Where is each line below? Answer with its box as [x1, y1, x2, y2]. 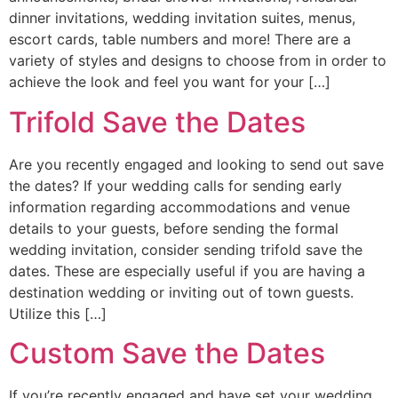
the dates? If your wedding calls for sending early [9, 176, 342, 195]
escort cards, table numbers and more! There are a [9, 30, 351, 49]
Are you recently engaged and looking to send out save [9, 155, 384, 173]
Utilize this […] [9, 304, 107, 322]
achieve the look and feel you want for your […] [9, 73, 330, 92]
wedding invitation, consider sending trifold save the [9, 240, 362, 259]
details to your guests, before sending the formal [9, 219, 338, 237]
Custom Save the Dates [9, 336, 325, 371]
